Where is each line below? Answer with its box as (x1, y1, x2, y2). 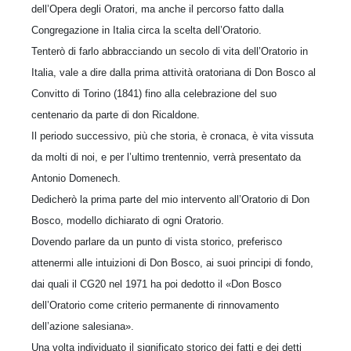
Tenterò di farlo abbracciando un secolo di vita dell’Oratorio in (31, 45, 308, 57)
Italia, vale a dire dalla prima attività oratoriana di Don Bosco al (31, 66, 316, 78)
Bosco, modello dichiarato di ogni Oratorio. (31, 214, 224, 226)
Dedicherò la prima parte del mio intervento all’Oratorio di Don (31, 193, 309, 205)
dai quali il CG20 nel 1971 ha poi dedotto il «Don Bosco (31, 277, 281, 290)
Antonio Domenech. (31, 172, 121, 184)
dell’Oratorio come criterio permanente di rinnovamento (31, 299, 279, 311)
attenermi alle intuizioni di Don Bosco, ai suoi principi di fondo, (31, 256, 313, 269)
